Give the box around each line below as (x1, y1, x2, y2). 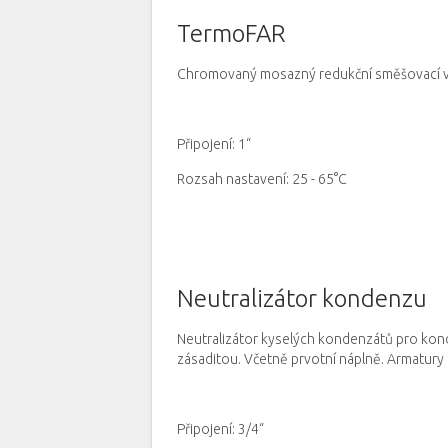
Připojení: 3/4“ (177, 421, 264, 437)
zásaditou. (177, 351, 241, 367)
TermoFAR (177, 20, 286, 47)
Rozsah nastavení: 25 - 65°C (177, 171, 347, 187)
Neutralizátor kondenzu (177, 285, 427, 312)
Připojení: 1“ (177, 136, 251, 152)
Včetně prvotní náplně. (244, 351, 384, 367)
